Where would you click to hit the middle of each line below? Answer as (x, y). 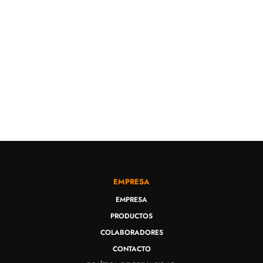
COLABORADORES (131, 232)
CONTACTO (131, 249)
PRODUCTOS (131, 216)
